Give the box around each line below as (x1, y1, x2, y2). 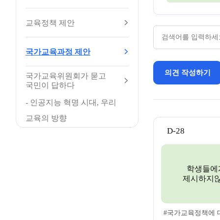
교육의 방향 (26, 114, 67, 122)
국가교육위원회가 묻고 (26, 72, 106, 80)
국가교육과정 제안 (26, 47, 90, 56)
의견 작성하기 (165, 69, 211, 77)
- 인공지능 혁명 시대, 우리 (26, 98, 116, 107)
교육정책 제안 (26, 18, 75, 27)
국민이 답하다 (26, 81, 75, 89)
